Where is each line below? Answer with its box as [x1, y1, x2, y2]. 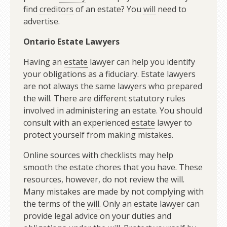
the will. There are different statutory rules [23, 93, 185, 104]
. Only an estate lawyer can [99, 198, 200, 210]
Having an [23, 56, 64, 68]
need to [155, 4, 186, 15]
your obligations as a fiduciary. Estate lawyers [23, 68, 196, 80]
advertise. [23, 16, 60, 27]
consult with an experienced [23, 117, 131, 129]
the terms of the [23, 198, 87, 210]
